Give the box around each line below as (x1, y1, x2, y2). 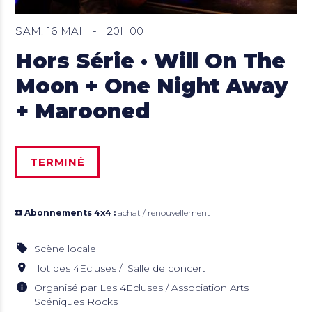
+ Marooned (15, 98, 151, 125)
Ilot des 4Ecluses (34, 262, 117, 275)
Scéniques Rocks (34, 295, 118, 309)
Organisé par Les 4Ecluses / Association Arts (34, 281, 249, 295)
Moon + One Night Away (15, 73, 288, 100)
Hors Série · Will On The (15, 48, 286, 75)
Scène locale (34, 242, 97, 256)
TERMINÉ (30, 155, 85, 169)
